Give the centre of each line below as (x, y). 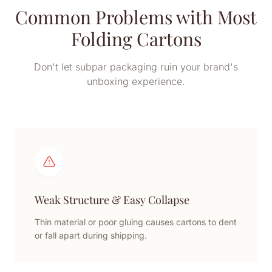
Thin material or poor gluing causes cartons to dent (136, 222)
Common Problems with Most (136, 17)
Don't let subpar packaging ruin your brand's (136, 67)
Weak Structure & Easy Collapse (112, 200)
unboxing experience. (136, 81)
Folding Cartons (136, 39)
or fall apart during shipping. (91, 235)
